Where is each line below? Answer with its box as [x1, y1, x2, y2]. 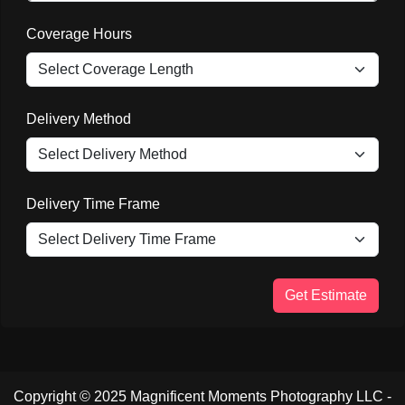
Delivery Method [26, 110, 131, 127]
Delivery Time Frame [26, 195, 160, 212]
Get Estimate [285, 287, 367, 303]
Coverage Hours [26, 25, 132, 42]
